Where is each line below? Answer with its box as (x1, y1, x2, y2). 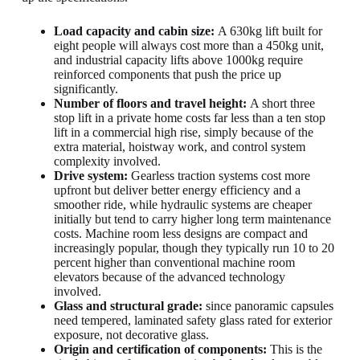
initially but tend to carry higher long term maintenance (53, 211, 331, 226)
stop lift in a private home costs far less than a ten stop (53, 110, 325, 125)
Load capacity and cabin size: (53, 23, 215, 38)
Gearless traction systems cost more (127, 168, 310, 182)
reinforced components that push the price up (53, 67, 281, 81)
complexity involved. (53, 153, 161, 168)
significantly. (53, 81, 118, 96)
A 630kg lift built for (214, 23, 322, 38)
